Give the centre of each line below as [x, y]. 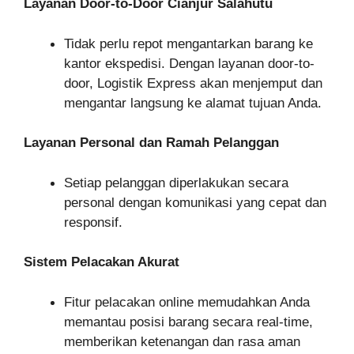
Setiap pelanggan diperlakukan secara [176, 183]
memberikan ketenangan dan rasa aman [182, 341]
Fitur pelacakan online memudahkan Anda [187, 302]
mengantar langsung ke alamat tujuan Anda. [193, 103]
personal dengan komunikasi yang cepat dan [195, 202]
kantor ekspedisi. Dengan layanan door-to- [189, 63]
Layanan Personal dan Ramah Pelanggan [151, 143]
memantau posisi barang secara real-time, [188, 322]
